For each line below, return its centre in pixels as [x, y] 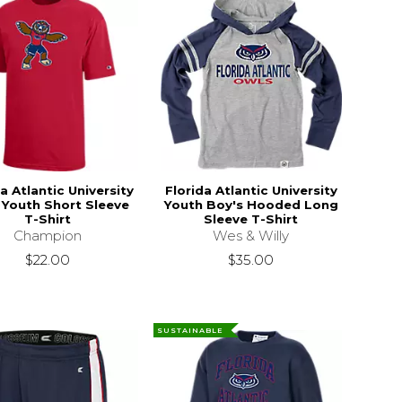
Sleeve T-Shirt [251, 218]
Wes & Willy [251, 235]
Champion [47, 235]
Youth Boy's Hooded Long [251, 204]
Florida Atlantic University [251, 190]
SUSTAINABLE [191, 330]
